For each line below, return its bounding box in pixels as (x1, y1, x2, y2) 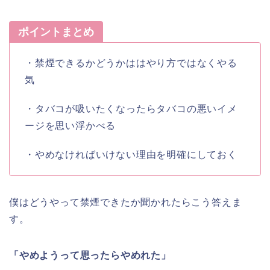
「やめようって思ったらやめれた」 (9, 250, 171, 260)
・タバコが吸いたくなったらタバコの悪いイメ (25, 103, 237, 114)
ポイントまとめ (18, 25, 94, 38)
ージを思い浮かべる (25, 120, 116, 131)
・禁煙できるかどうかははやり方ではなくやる (25, 57, 237, 68)
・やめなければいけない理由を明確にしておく (25, 149, 237, 160)
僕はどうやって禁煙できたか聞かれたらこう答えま (9, 196, 242, 207)
